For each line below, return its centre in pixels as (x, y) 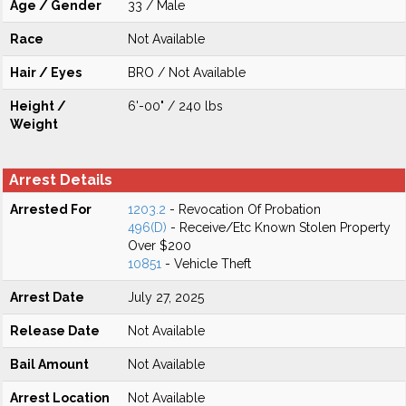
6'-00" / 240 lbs (175, 106)
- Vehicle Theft (206, 264)
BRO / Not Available (187, 72)
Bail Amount (49, 364)
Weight (34, 124)
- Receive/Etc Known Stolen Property (279, 227)
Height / (38, 106)
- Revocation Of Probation (243, 209)
